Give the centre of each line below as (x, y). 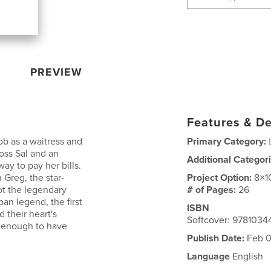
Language (209, 256)
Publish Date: (216, 238)
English (247, 256)
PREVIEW (57, 72)
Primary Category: (227, 142)
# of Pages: (213, 190)
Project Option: (221, 178)
